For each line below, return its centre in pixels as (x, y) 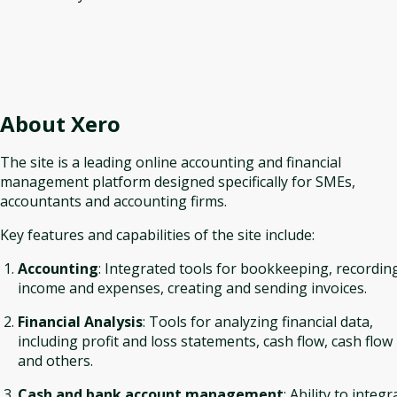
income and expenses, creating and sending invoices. (192, 288)
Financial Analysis (80, 322)
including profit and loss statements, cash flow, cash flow (205, 341)
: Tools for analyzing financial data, (258, 322)
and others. (55, 361)
